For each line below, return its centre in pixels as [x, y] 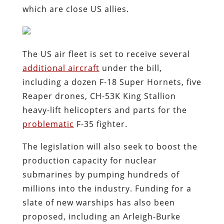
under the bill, [130, 68]
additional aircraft [61, 68]
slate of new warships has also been [98, 202]
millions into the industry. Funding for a [107, 188]
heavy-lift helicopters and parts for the [104, 110]
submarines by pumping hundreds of [101, 174]
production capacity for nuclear [89, 160]
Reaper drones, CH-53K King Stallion [99, 96]
